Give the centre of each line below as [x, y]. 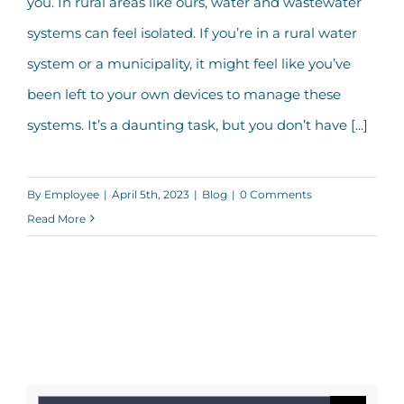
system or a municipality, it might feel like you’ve [189, 63]
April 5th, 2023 [151, 194]
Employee [72, 194]
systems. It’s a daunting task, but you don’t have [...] [197, 124]
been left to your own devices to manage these [184, 94]
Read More [56, 218]
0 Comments [276, 194]
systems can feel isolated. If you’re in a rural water [192, 32]
